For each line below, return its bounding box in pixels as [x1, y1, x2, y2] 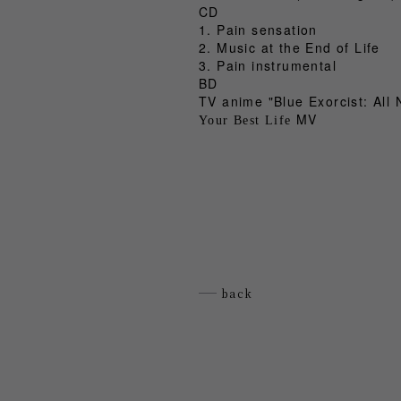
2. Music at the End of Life [199, 38, 380, 56]
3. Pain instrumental [199, 55, 337, 74]
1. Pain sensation [199, 20, 318, 38]
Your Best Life [199, 113, 296, 127]
